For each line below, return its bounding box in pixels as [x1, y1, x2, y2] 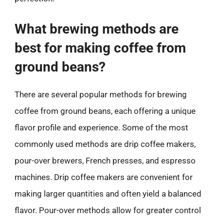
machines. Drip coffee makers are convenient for [15, 172, 193, 182]
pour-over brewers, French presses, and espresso [15, 155, 196, 165]
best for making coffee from [15, 39, 186, 56]
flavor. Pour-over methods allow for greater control [15, 205, 201, 215]
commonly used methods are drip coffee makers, [15, 139, 196, 149]
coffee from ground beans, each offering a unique [15, 106, 196, 116]
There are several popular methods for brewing [15, 89, 187, 99]
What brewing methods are [15, 20, 179, 37]
